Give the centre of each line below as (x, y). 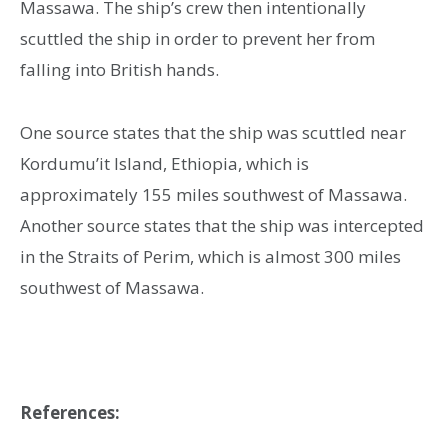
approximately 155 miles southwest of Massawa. (213, 194)
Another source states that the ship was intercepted (222, 225)
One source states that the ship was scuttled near (213, 132)
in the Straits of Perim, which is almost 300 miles (210, 256)
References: (70, 412)
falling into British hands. (119, 70)
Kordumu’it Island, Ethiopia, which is (164, 163)
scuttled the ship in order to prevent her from (197, 39)
